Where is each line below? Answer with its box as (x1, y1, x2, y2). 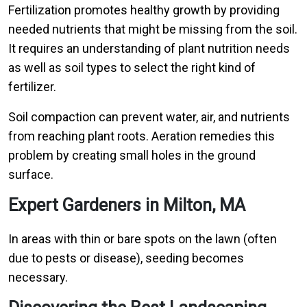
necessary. (8, 270, 68, 284)
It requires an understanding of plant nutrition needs (8, 41, 290, 56)
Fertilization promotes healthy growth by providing (8, 3, 280, 17)
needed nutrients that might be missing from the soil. (8, 22, 297, 36)
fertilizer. (8, 79, 56, 94)
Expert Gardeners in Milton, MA (8, 195, 245, 215)
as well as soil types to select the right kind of (8, 60, 256, 75)
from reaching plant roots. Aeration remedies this (8, 129, 275, 143)
